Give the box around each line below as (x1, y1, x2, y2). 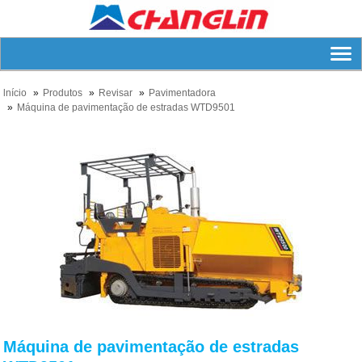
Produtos (43, 87, 83, 99)
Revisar (99, 87, 133, 99)
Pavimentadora (149, 87, 217, 99)
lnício (3, 87, 27, 99)
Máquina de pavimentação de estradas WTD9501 (17, 102, 236, 113)
